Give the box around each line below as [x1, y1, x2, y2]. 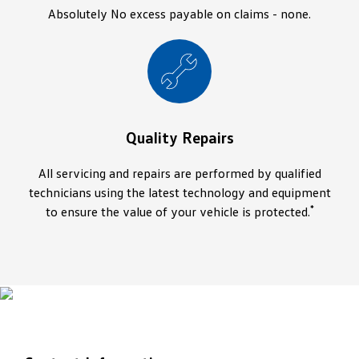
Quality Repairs [125, 127, 234, 147]
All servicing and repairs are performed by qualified [38, 165, 321, 182]
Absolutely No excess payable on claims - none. [48, 6, 311, 22]
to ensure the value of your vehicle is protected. [45, 204, 310, 220]
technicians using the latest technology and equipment [28, 184, 331, 201]
